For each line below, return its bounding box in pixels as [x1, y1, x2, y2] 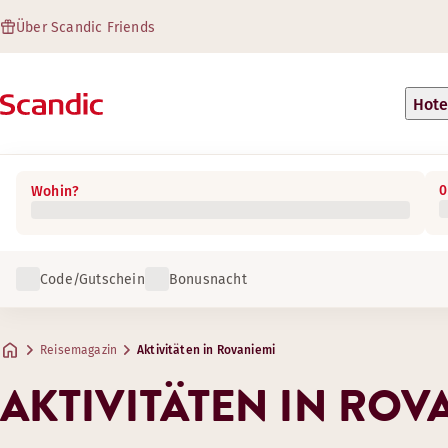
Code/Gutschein [40, 270, 145, 288]
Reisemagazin [40, 343, 118, 357]
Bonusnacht [168, 270, 247, 288]
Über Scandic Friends [16, 19, 155, 36]
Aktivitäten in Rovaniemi [137, 343, 276, 357]
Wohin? [31, 183, 80, 200]
